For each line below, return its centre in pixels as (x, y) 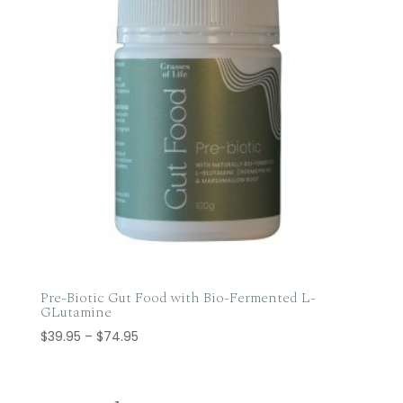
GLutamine (76, 313)
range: (157, 357)
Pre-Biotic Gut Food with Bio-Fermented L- (178, 298)
